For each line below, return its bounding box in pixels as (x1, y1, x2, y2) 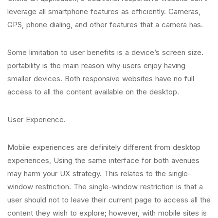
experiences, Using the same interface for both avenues (7, 156, 200, 165)
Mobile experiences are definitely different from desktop (7, 143, 200, 152)
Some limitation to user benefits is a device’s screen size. (7, 48, 203, 57)
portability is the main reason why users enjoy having (7, 61, 185, 70)
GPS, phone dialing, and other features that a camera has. (7, 20, 203, 29)
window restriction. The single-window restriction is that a (7, 182, 203, 191)
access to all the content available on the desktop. (7, 87, 179, 96)
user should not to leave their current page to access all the (7, 195, 211, 204)
